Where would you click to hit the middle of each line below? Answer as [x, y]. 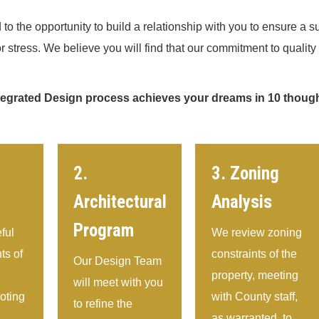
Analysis [242, 202]
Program [104, 231]
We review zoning [257, 233]
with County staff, [255, 297]
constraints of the [255, 254]
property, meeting [255, 276]
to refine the [103, 304]
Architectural [120, 202]
